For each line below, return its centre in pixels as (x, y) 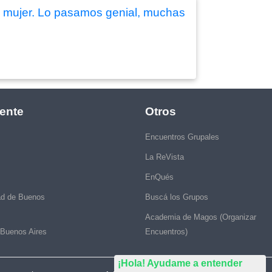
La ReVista (165, 157)
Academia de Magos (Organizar (201, 217)
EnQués (159, 177)
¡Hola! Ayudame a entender (180, 263)
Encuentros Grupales (182, 137)
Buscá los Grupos (177, 197)
